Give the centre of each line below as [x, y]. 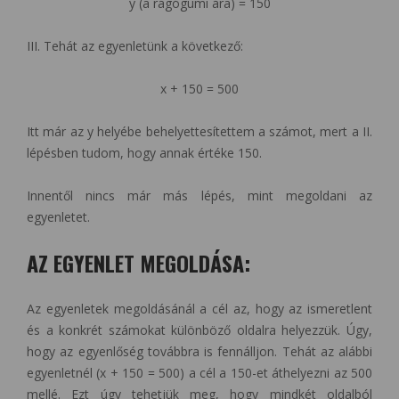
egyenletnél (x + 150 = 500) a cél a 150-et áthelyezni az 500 [199, 373]
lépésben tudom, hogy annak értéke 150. [144, 153]
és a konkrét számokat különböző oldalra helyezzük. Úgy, [199, 330]
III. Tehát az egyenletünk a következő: [135, 46]
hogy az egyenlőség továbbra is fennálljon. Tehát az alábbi [199, 352]
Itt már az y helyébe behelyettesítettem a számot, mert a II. [199, 132]
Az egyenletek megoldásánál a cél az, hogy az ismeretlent [199, 309]
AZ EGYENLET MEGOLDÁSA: [138, 263]
